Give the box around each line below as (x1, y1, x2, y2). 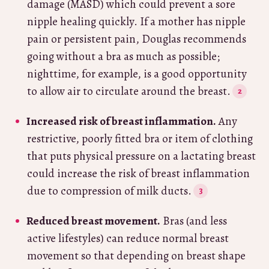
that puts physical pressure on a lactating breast (27, 148, 256, 164)
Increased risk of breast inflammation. (26, 113, 216, 129)
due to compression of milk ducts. (27, 183, 192, 199)
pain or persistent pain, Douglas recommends (27, 31, 246, 47)
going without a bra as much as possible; (27, 48, 220, 64)
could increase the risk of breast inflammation (27, 165, 250, 181)
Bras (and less (160, 213, 227, 229)
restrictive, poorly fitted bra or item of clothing (27, 130, 253, 147)
